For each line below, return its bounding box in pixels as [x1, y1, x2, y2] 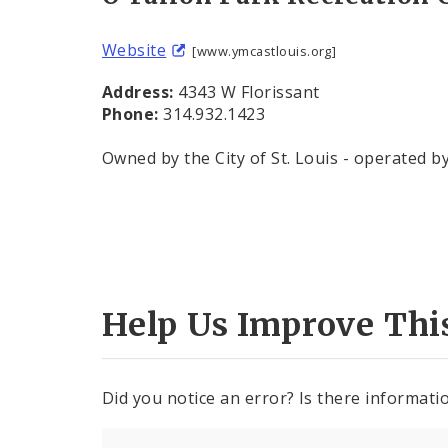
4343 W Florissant [173, 81, 324, 104]
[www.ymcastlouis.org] [192, 42, 337, 61]
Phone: [102, 103, 164, 126]
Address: [102, 81, 174, 104]
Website [102, 39, 167, 62]
